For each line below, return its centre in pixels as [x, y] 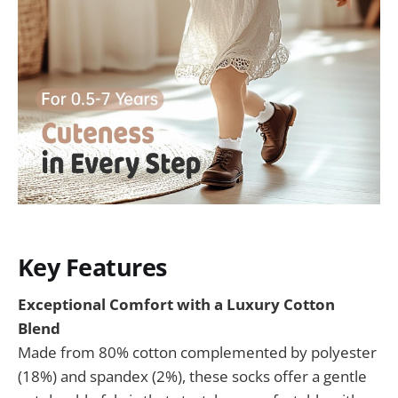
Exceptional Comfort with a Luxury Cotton [176, 305]
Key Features [92, 267]
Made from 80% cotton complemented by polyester [197, 353]
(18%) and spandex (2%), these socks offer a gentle [192, 377]
